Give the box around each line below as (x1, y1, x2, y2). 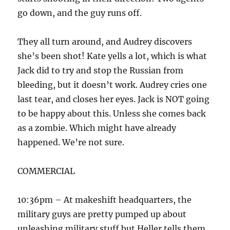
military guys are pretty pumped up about (17, 209, 187, 219)
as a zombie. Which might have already (17, 123, 177, 133)
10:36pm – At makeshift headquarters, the (17, 195, 192, 205)
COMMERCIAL (17, 166, 75, 176)
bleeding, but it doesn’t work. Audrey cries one (17, 80, 207, 90)
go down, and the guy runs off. (17, 8, 142, 18)
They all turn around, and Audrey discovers (17, 36, 193, 47)
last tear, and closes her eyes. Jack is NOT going (17, 94, 210, 104)
